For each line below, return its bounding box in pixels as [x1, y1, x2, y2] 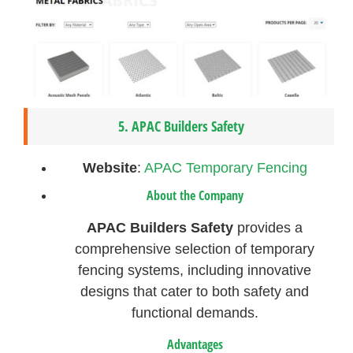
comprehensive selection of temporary [75, 240, 315, 257]
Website [82, 159, 137, 176]
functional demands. [131, 304, 258, 321]
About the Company [146, 186, 243, 204]
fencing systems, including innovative [78, 262, 312, 278]
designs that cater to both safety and [80, 283, 310, 299]
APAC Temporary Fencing [143, 159, 307, 176]
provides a [233, 219, 303, 236]
